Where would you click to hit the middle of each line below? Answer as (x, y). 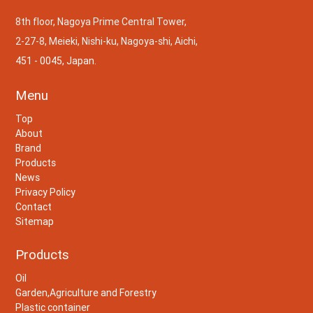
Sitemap (35, 222)
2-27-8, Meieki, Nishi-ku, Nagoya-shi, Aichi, (107, 41)
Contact (34, 207)
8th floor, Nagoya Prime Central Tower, (101, 21)
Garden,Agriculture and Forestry (86, 292)
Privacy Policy (46, 192)
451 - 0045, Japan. (56, 60)
